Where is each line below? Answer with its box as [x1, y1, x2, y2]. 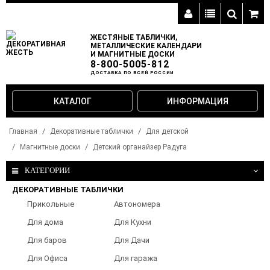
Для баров [27, 235, 67, 245]
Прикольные [27, 199, 74, 209]
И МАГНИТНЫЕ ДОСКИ [90, 50, 175, 58]
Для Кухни [114, 217, 152, 227]
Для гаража [114, 253, 158, 263]
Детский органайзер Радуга [93, 143, 187, 151]
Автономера [114, 199, 161, 209]
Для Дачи [114, 235, 150, 245]
